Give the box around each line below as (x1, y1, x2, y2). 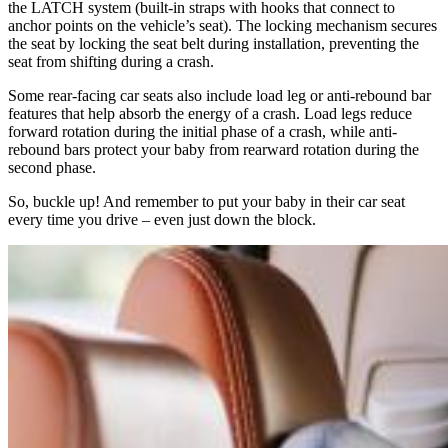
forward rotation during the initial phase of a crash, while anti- (8, 122, 397, 140)
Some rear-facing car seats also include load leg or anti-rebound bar (8, 86, 431, 104)
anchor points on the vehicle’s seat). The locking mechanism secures (8, 16, 437, 34)
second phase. (8, 158, 96, 176)
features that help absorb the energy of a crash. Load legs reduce (8, 104, 412, 122)
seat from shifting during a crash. (8, 52, 214, 70)
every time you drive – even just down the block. (8, 210, 316, 228)
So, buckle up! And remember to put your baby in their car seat (8, 192, 405, 210)
